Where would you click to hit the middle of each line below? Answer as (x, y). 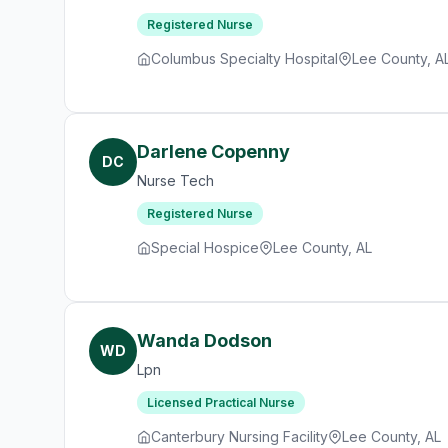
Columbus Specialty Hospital (244, 58)
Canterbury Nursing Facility (239, 436)
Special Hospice (205, 247)
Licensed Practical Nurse (221, 402)
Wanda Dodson (204, 340)
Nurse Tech (175, 180)
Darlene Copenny (213, 151)
